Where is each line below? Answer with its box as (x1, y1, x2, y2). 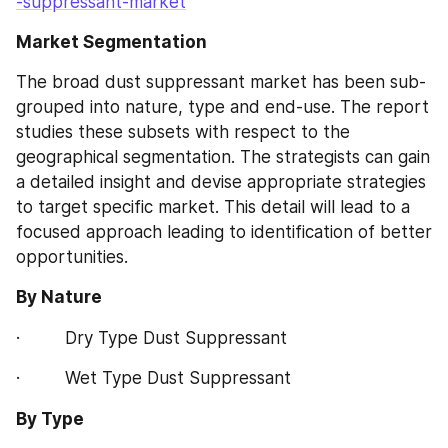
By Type (16, 408, 84, 429)
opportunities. (16, 247, 128, 267)
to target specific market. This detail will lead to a (16, 197, 410, 217)
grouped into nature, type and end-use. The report (16, 97, 429, 117)
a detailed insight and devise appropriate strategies (16, 172, 426, 192)
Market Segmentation (16, 31, 207, 52)
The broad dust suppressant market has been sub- (16, 72, 426, 92)
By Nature (16, 287, 102, 307)
